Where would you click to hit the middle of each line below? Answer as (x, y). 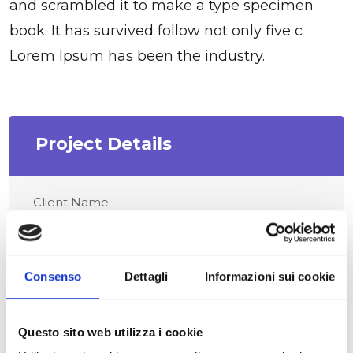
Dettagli (146, 276)
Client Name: (72, 202)
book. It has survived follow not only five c (156, 30)
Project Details (104, 143)
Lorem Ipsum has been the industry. (137, 56)
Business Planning (91, 288)
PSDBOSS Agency (91, 225)
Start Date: (65, 326)
